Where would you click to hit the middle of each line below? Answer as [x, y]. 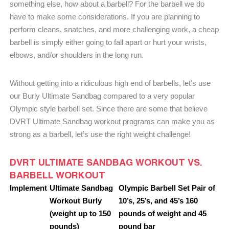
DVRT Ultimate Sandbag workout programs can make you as [112, 121]
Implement [28, 188]
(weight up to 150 [80, 213]
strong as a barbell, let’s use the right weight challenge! [100, 134]
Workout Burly [76, 201]
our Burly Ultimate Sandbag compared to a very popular [102, 96]
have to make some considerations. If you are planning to [105, 17]
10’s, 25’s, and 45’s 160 [158, 201]
